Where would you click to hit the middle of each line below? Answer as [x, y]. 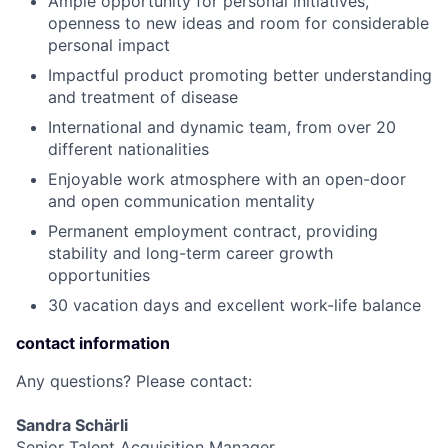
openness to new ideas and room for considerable [238, 23]
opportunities [99, 275]
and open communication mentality [181, 201]
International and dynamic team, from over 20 [222, 127]
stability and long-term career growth [190, 253]
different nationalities [128, 149]
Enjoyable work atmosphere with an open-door [227, 179]
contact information [93, 343]
